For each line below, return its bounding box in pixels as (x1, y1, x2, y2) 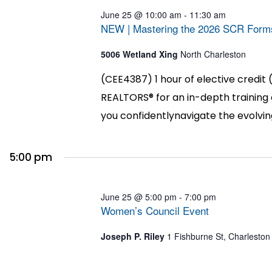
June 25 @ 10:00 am (101, 8, 182, 21)
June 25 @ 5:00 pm (101, 190, 177, 203)
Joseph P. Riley (101, 229, 168, 242)
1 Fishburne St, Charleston (167, 229, 271, 242)
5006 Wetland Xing (101, 47, 181, 60)
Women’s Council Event (101, 202, 209, 218)
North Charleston (180, 47, 246, 60)
